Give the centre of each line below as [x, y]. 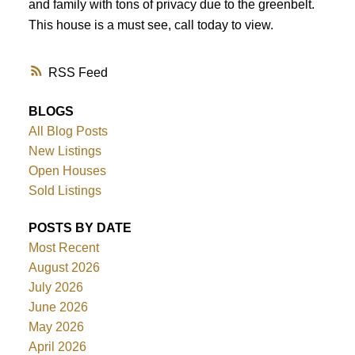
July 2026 [55, 288]
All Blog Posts [68, 132]
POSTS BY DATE [80, 228]
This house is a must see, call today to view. [151, 24]
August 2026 [64, 268]
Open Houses [67, 171]
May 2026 [56, 327]
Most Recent [63, 248]
